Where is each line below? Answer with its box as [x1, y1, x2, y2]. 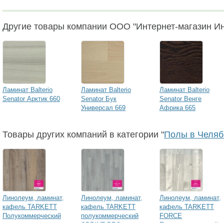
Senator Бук [81, 95, 116, 102]
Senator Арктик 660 [2, 95, 60, 102]
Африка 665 [159, 104, 195, 111]
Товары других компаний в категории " [2, 129, 164, 139]
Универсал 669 [81, 104, 125, 111]
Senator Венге [159, 95, 201, 102]
